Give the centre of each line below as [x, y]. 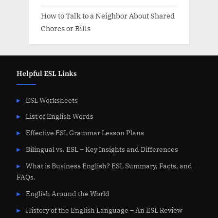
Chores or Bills [66, 28]
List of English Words [59, 117]
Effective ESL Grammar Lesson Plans [85, 133]
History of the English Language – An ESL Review [104, 210]
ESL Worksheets [52, 100]
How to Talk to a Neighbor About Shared [108, 16]
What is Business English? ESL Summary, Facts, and [109, 166]
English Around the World [67, 193]
